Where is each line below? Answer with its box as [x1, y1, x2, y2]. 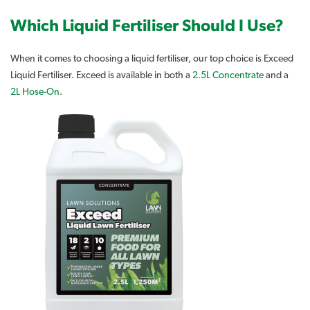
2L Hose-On [10, 86, 60, 97]
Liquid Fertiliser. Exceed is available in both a [10, 70, 192, 80]
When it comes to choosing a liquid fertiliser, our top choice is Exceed [10, 53, 293, 64]
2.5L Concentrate [192, 70, 264, 80]
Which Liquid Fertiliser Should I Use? [10, 17, 284, 35]
